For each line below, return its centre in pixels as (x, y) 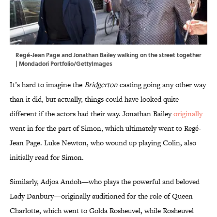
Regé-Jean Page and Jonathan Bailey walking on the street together (108, 55)
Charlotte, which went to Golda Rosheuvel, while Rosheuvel (102, 211)
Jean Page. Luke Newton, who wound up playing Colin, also (103, 143)
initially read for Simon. (47, 157)
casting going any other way (163, 85)
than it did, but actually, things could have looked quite (94, 99)
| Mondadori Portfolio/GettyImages (64, 64)
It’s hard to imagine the (47, 85)
